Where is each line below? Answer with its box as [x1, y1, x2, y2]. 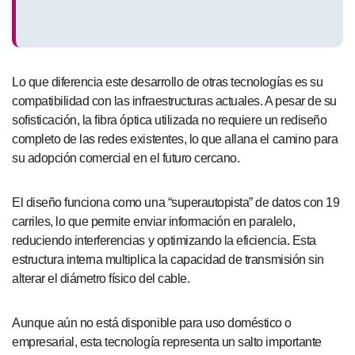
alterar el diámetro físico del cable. [12, 272, 190, 286]
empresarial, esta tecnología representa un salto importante [12, 335, 322, 349]
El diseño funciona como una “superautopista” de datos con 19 [12, 196, 340, 210]
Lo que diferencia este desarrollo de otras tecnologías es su [12, 75, 323, 90]
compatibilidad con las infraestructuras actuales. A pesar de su [12, 94, 337, 109]
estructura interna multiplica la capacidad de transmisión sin [12, 253, 324, 267]
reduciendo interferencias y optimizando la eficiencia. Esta [12, 234, 316, 248]
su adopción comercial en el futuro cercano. [12, 151, 240, 166]
